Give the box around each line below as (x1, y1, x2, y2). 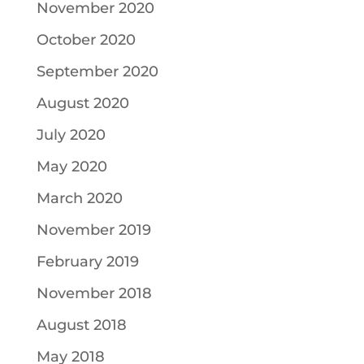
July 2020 (36, 126, 106, 145)
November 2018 (36, 284, 152, 303)
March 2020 (36, 189, 123, 208)
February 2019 (36, 253, 139, 271)
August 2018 (36, 316, 127, 335)
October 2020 (36, 31, 136, 50)
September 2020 (36, 63, 158, 81)
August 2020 (36, 94, 129, 113)
